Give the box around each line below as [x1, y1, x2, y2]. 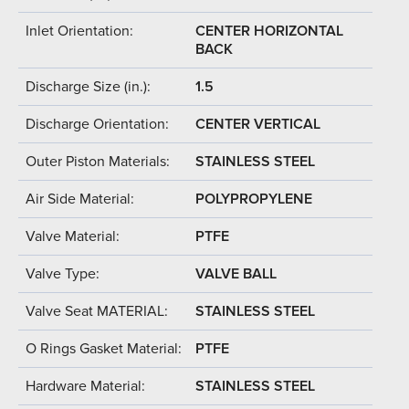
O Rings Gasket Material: [26, 339, 182, 358]
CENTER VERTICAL [195, 114, 320, 133]
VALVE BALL [195, 264, 277, 283]
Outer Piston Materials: [26, 152, 170, 171]
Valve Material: [26, 226, 120, 246]
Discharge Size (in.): [26, 77, 151, 96]
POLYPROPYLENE [195, 189, 312, 208]
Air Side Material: [26, 189, 134, 208]
